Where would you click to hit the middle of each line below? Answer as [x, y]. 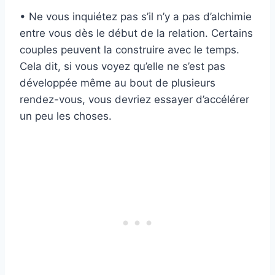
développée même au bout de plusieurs [118, 83]
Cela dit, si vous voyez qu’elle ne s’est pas [122, 67]
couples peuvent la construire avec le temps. [130, 50]
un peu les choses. [66, 116]
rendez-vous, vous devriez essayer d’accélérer [134, 100]
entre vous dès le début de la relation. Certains [136, 33]
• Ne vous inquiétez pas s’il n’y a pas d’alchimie [136, 17]
